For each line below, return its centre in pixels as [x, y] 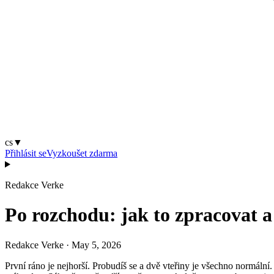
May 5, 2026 [96, 245]
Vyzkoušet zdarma [82, 153]
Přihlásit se [26, 153]
